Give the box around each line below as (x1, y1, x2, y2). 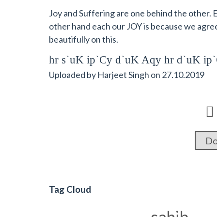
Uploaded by (48, 69, 97, 80)
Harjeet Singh (97, 69, 149, 80)
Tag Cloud (48, 184, 91, 195)
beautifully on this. (48, 34, 118, 45)
